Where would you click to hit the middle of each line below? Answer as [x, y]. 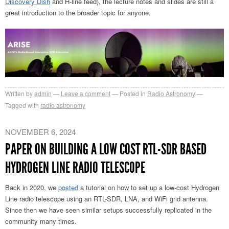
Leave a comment [86, 94]
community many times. [41, 221]
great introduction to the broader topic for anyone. [78, 12]
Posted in [133, 94]
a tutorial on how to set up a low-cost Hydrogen [149, 188]
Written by [19, 94]
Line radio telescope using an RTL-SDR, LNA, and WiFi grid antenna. [107, 199]
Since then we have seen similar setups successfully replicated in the [108, 210]
